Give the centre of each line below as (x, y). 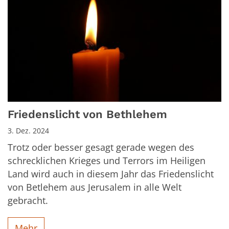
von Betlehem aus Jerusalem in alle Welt (95, 187)
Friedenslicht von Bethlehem (87, 114)
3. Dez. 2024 (28, 131)
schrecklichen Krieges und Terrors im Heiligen (107, 161)
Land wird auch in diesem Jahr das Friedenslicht (111, 174)
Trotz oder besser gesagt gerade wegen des (101, 147)
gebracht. (28, 201)
